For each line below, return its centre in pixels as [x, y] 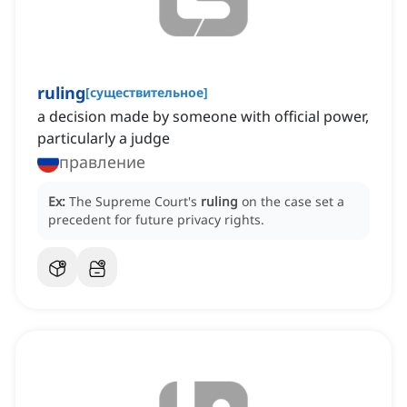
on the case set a [293, 202]
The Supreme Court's [135, 202]
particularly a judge [104, 139]
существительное [147, 93]
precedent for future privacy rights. [156, 220]
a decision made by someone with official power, [203, 117]
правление [102, 162]
